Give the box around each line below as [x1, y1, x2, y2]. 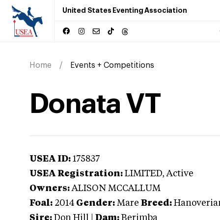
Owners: [29, 184, 70, 193]
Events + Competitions [70, 61, 154, 69]
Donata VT [29, 90, 161, 118]
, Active [162, 169, 193, 178]
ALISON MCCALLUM [72, 184, 161, 193]
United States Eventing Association [62, 7, 187, 14]
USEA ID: [29, 155, 71, 164]
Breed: [141, 199, 172, 208]
